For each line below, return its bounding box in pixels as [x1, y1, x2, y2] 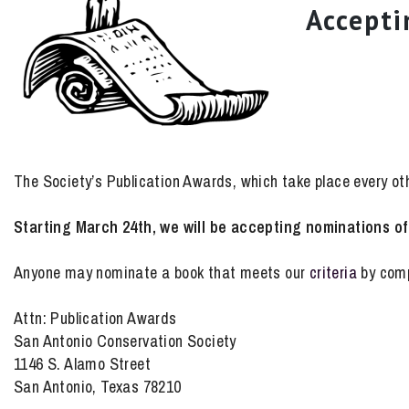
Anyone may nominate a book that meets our [14, 261, 309, 284]
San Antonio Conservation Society [14, 330, 236, 352]
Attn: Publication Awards [14, 307, 177, 330]
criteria [309, 261, 358, 284]
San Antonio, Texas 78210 [14, 375, 182, 398]
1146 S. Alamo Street [14, 352, 151, 375]
